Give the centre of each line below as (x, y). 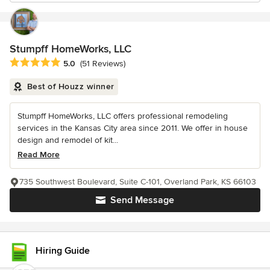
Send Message (142, 200)
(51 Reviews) (103, 64)
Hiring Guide (63, 251)
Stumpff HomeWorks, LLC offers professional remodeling (123, 116)
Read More (39, 155)
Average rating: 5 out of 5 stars (74, 63)
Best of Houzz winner (71, 87)
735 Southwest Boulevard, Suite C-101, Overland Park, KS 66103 (138, 182)
